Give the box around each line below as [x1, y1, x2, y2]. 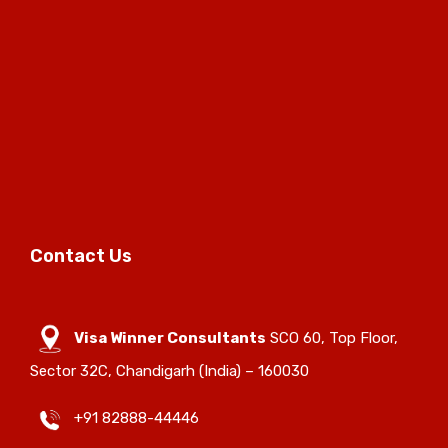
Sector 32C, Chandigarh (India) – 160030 [30, 361, 309, 380]
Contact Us [30, 244, 132, 267]
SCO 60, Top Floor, [266, 328, 398, 347]
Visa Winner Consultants [74, 328, 266, 347]
